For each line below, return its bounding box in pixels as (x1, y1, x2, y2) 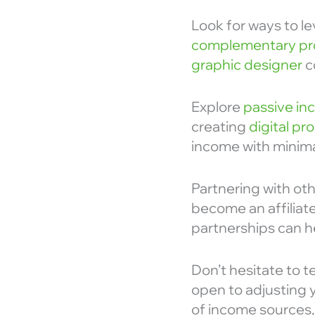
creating (191, 117, 249, 136)
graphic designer (191, 56, 302, 74)
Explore (191, 98, 243, 116)
